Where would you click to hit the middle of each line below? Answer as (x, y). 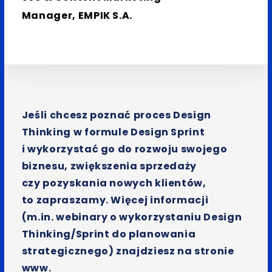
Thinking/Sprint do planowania (109, 234)
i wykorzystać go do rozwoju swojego (124, 149)
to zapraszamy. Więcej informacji (115, 200)
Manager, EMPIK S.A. (77, 15)
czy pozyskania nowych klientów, (114, 183)
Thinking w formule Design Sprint (113, 132)
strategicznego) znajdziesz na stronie (128, 251)
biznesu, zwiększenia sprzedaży (109, 166)
